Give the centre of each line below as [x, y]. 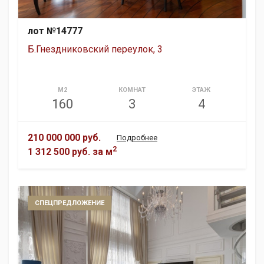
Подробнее [137, 137]
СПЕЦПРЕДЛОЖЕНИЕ [70, 203]
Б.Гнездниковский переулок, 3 [95, 49]
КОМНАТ [132, 90]
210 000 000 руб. [64, 137]
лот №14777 [55, 31]
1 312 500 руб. [59, 151]
